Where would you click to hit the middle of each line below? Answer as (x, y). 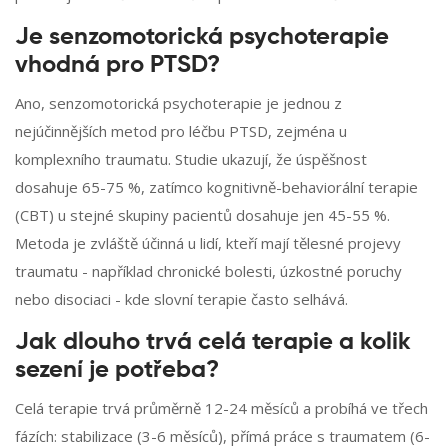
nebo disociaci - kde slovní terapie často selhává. (181, 299)
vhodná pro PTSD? (117, 65)
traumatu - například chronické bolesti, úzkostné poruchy (208, 271)
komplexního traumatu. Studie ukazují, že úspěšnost (191, 159)
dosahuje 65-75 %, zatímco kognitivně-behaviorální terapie (216, 187)
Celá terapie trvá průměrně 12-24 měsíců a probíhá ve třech (221, 408)
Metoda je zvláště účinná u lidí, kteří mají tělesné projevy (208, 243)
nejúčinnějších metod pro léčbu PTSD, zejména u (181, 131)
